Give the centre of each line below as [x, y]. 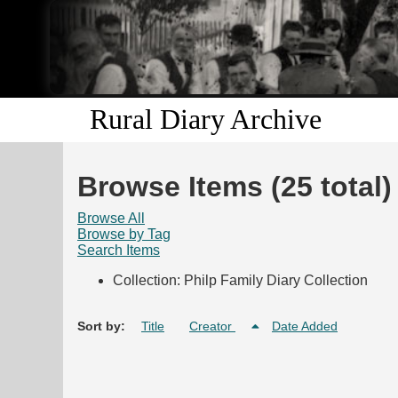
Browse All [111, 219]
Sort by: [103, 326]
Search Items [119, 251]
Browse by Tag [124, 235]
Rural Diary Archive [206, 119]
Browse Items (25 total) [235, 187]
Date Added [305, 326]
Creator [212, 326]
